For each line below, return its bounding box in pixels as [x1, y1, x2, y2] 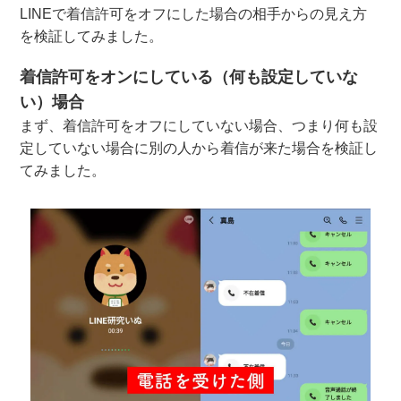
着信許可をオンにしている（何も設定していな [20, 67, 359, 86]
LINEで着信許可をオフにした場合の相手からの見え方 [20, 5, 368, 21]
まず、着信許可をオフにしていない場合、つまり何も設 [20, 117, 379, 133]
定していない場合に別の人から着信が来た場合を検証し [20, 140, 379, 156]
